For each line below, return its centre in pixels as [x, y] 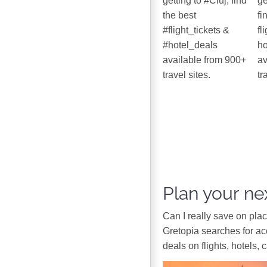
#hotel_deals [190, 45]
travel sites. [187, 75]
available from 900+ [204, 60]
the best [179, 15]
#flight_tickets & [196, 30]
